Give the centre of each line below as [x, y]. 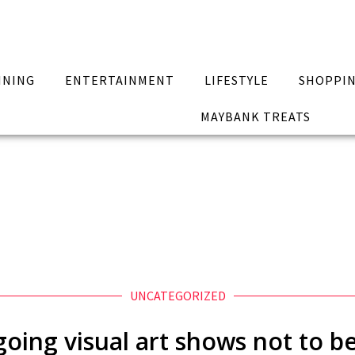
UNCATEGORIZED [177, 296]
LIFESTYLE [236, 80]
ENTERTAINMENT [120, 80]
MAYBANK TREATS [255, 116]
